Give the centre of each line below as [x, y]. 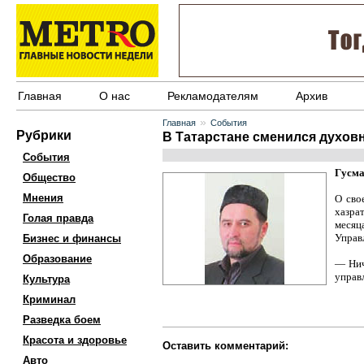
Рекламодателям [213, 96]
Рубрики [44, 135]
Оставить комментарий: [225, 346]
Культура [46, 279]
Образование [57, 259]
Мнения [43, 198]
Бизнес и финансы [72, 238]
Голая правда [58, 218]
